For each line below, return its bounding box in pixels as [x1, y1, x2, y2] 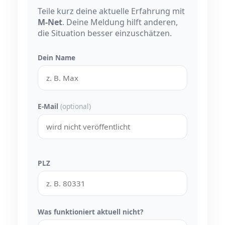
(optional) [60, 101, 91, 111]
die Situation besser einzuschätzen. [38, 27, 172, 39]
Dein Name [38, 52, 75, 62]
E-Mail [38, 101, 60, 111]
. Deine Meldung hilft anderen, [62, 16, 178, 28]
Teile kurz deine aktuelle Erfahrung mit [38, 5, 185, 17]
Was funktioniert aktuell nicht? [38, 206, 143, 216]
